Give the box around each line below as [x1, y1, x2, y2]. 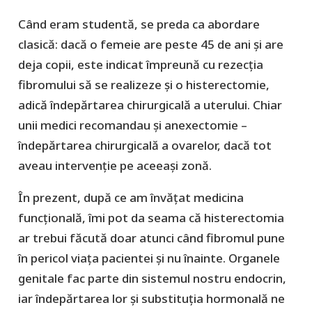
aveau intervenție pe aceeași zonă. [17, 157, 212, 173]
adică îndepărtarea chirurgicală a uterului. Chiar [17, 96, 282, 113]
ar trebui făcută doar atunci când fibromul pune [17, 229, 285, 246]
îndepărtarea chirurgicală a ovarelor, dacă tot [17, 136, 272, 153]
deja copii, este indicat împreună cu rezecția [17, 56, 263, 72]
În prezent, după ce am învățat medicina [17, 189, 244, 205]
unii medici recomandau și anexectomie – [17, 116, 247, 133]
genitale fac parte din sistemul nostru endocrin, [17, 270, 286, 286]
